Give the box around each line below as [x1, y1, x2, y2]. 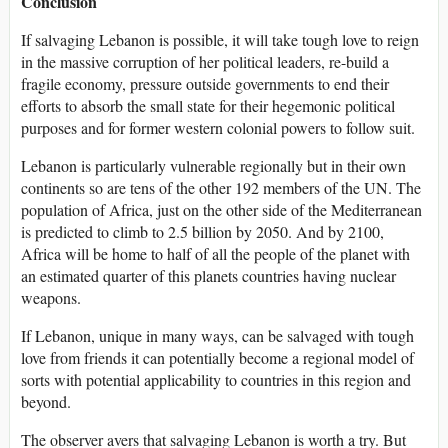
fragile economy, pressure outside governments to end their [21, 73, 389, 95]
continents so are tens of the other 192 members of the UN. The [21, 177, 421, 199]
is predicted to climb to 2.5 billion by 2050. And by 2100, [21, 221, 384, 243]
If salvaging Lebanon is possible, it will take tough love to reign [21, 29, 419, 51]
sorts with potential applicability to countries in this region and [21, 369, 411, 391]
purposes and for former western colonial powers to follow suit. [21, 117, 415, 139]
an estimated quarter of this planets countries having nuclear [21, 265, 396, 287]
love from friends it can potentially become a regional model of [21, 347, 414, 369]
